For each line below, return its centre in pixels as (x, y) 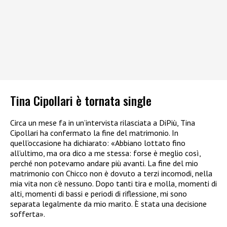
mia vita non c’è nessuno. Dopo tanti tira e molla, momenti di (113, 184)
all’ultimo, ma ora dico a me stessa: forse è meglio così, (105, 153)
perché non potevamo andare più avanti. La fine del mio (104, 163)
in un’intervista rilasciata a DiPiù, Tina (132, 123)
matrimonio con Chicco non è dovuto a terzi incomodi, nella (111, 174)
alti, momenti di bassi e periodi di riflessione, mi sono (99, 194)
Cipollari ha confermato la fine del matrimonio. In (94, 133)
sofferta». (28, 214)
